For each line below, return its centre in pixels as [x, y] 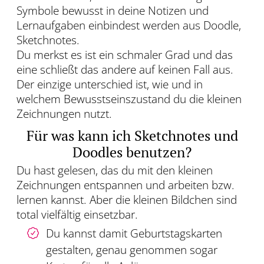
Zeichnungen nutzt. [64, 114]
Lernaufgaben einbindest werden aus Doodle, [129, 26]
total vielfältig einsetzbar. [77, 215]
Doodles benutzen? [132, 152]
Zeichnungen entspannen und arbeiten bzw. [126, 185]
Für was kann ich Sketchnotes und [132, 136]
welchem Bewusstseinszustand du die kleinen [129, 99]
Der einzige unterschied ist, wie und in [110, 85]
